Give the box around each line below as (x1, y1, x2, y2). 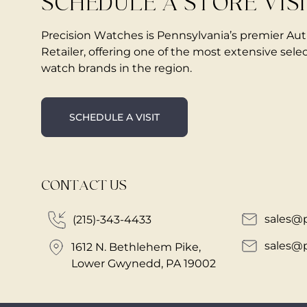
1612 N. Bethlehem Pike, (71, 240, 201, 254)
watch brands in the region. (41, 61, 192, 75)
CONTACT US (41, 177, 127, 193)
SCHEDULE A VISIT (69, 110, 160, 123)
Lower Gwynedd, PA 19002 (71, 256, 216, 270)
